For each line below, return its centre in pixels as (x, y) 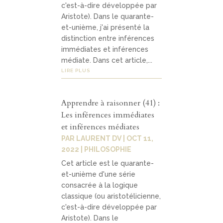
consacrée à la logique (100, 185)
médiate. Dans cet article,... (107, 60)
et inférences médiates (101, 127)
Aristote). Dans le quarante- (108, 16)
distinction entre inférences (108, 38)
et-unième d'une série (99, 174)
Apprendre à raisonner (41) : (111, 103)
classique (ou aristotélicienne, (111, 196)
